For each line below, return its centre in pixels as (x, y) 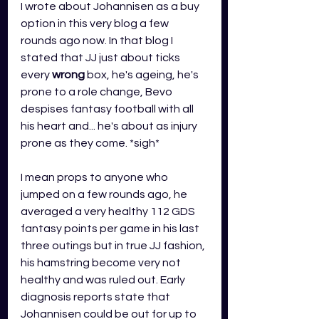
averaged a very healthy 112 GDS (109, 212)
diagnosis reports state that (96, 297)
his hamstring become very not (102, 263)
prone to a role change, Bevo (98, 92)
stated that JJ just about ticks (101, 58)
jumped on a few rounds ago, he (105, 195)
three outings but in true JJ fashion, (114, 246)
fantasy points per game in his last (111, 229)
